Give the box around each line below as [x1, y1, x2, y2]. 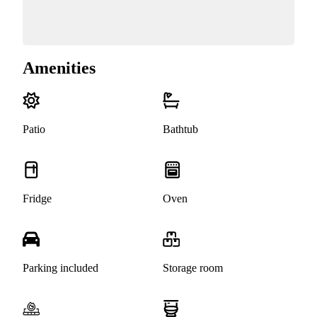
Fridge [23, 192, 52, 205]
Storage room [163, 262, 223, 275]
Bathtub [163, 123, 198, 136]
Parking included [23, 262, 98, 275]
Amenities [23, 59, 96, 78]
